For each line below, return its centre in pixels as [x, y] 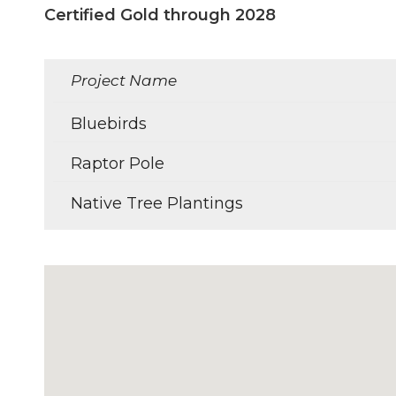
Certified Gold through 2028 [160, 15]
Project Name [124, 80]
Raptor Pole [118, 164]
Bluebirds [109, 124]
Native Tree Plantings [157, 203]
